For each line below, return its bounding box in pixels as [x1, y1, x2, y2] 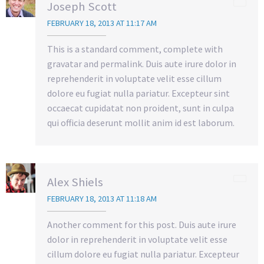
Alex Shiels [47, 174, 103, 190]
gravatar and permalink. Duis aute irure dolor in [47, 58, 236, 70]
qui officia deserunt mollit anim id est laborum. [47, 117, 235, 129]
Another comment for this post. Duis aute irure [47, 219, 236, 231]
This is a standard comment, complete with [47, 43, 223, 55]
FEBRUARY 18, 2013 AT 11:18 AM [47, 193, 157, 204]
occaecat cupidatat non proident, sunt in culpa [47, 102, 234, 114]
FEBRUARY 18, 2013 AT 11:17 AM [47, 18, 157, 29]
